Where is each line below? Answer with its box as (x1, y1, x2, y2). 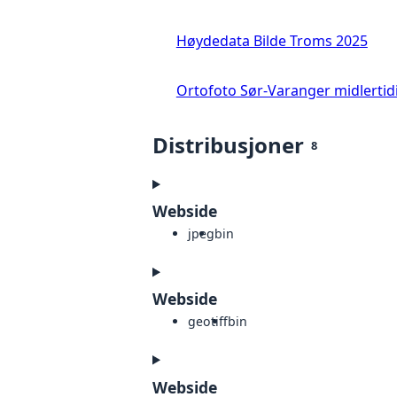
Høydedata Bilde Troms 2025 (175, 31, 368, 51)
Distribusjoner (152, 130, 304, 160)
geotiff (188, 313, 228, 331)
